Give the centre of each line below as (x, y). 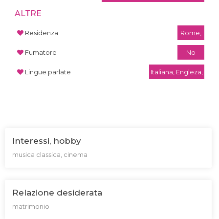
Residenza (42, 33)
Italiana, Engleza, (177, 72)
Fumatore (41, 53)
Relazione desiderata (57, 193)
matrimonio (31, 207)
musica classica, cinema (50, 155)
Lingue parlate (48, 72)
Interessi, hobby (47, 141)
